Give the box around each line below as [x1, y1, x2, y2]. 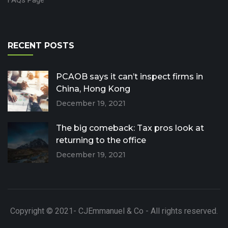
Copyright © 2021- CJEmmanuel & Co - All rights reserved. [10, 206, 218, 216]
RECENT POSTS [8, 40, 74, 50]
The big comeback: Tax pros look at [56, 123, 204, 133]
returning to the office [56, 135, 146, 145]
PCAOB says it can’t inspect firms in [56, 71, 203, 81]
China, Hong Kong [56, 83, 130, 94]
